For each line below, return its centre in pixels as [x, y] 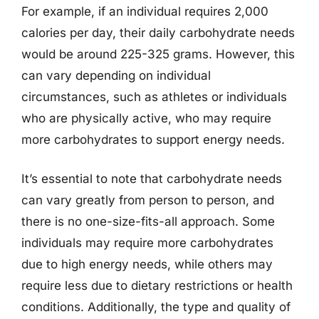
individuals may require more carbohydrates [147, 243]
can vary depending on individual [116, 75]
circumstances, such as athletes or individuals [154, 96]
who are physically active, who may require [146, 118]
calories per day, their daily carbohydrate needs [158, 32]
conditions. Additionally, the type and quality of [156, 307]
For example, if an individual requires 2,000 [145, 11]
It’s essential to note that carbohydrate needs [152, 179]
